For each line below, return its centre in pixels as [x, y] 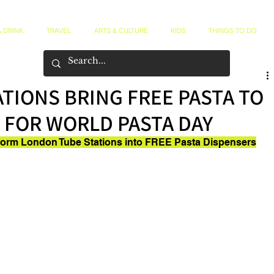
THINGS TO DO [233, 31]
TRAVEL [58, 31]
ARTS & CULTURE [121, 31]
